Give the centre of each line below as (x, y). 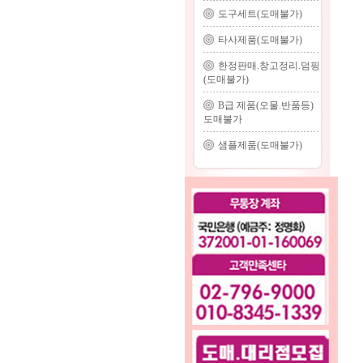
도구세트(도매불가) (260, 14)
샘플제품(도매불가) (260, 145)
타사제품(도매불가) (260, 40)
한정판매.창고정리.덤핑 (269, 66)
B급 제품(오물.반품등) (265, 105)
